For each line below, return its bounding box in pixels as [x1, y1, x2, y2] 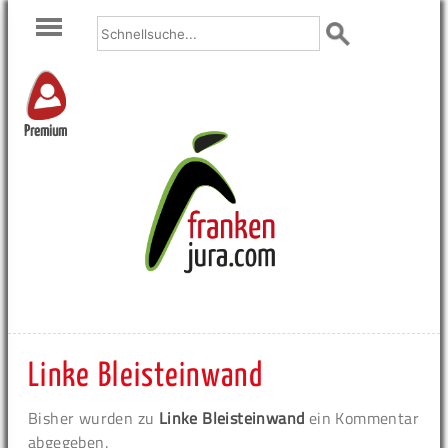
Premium [24, 124, 67, 140]
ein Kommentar [304, 406, 420, 430]
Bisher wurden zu [28, 406, 159, 430]
